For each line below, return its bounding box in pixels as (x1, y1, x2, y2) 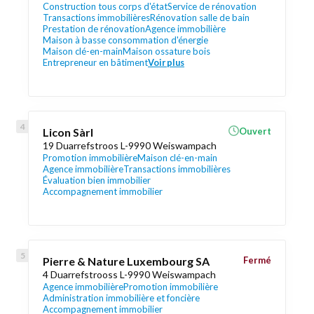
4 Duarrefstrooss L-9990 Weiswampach (43, 268, 216, 280)
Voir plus (148, 57, 184, 68)
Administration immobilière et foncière (43, 292, 200, 303)
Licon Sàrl (43, 125, 93, 139)
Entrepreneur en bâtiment (43, 57, 148, 68)
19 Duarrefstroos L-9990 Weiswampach (43, 139, 217, 151)
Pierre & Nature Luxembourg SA (43, 254, 210, 268)
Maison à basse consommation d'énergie (43, 34, 208, 46)
